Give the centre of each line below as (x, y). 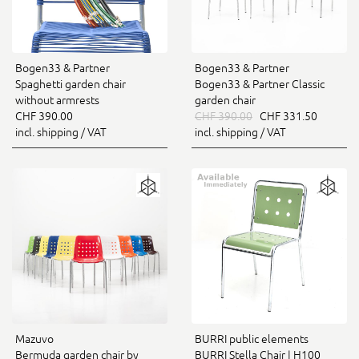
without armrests (57, 100)
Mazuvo (34, 339)
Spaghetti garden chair (71, 84)
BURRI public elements (252, 339)
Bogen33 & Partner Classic (260, 84)
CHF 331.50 (285, 116)
